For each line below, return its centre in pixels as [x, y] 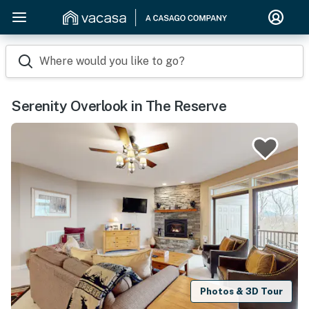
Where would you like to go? [112, 61]
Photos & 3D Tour [242, 291]
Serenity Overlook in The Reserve [119, 106]
